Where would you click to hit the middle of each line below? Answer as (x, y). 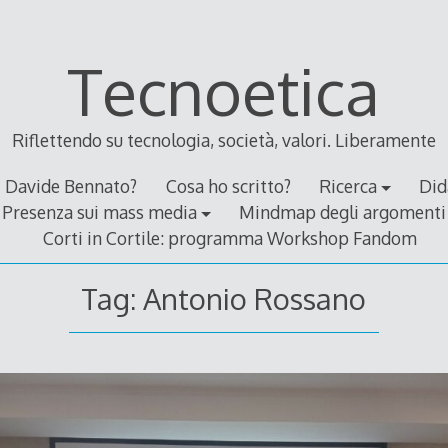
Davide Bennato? (71, 186)
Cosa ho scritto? (228, 186)
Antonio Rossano (255, 298)
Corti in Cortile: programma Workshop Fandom (230, 238)
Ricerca (347, 186)
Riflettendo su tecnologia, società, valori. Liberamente (223, 140)
